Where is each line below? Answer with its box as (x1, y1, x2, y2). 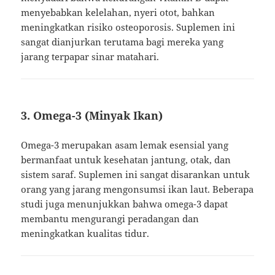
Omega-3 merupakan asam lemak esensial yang (21, 139, 229, 152)
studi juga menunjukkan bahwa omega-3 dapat (21, 198, 228, 211)
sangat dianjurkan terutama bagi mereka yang (21, 36, 224, 48)
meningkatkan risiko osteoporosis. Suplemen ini (21, 21, 236, 34)
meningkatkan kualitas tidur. (21, 227, 150, 240)
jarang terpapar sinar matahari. (21, 50, 160, 63)
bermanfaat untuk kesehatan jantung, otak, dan (21, 153, 231, 166)
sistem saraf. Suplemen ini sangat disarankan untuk (21, 168, 250, 181)
